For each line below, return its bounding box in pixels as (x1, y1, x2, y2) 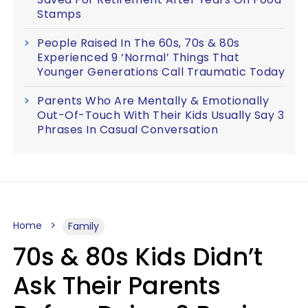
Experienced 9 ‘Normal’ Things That (37, 49, 239, 65)
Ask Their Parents (13, 269, 221, 302)
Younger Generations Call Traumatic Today (37, 64, 285, 80)
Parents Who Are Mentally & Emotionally (37, 93, 269, 109)
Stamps (37, 6, 81, 22)
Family (68, 219, 99, 233)
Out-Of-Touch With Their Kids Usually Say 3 (37, 107, 284, 123)
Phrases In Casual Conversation (37, 122, 218, 137)
